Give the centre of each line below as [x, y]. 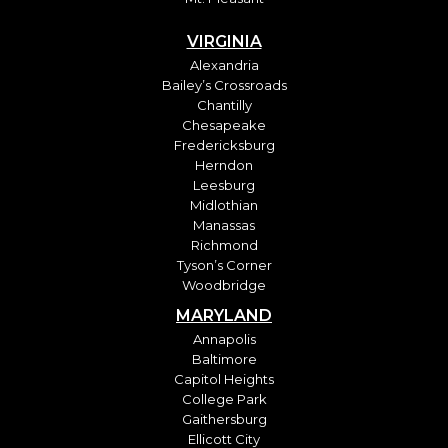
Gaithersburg [224, 419]
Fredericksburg [224, 145]
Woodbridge [224, 285]
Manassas [224, 225]
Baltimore [224, 359]
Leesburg [224, 185]
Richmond [224, 245]
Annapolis [224, 339]
